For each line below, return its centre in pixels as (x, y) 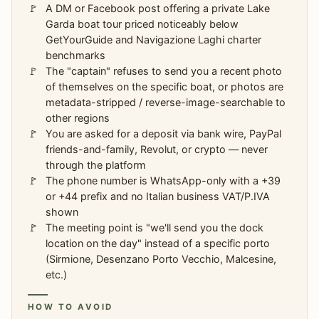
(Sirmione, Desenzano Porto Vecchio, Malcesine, (161, 259)
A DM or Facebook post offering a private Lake (158, 8)
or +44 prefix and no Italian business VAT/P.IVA (158, 196)
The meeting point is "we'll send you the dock (155, 228)
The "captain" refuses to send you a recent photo (164, 71)
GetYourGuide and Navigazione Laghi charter (154, 40)
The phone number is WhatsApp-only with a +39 (163, 181)
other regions (78, 118)
